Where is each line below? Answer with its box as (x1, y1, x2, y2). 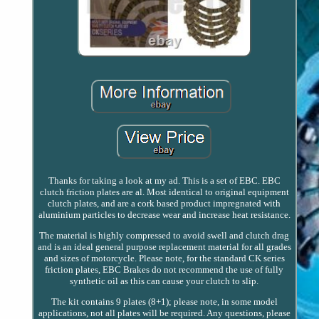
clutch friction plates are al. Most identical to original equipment (39, 187, 289, 198)
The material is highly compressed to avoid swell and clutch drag (39, 230, 290, 241)
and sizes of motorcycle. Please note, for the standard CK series (43, 253, 285, 264)
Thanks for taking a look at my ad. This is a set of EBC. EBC (48, 175, 281, 187)
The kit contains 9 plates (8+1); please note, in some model (51, 296, 278, 308)
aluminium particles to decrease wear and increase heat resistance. (38, 209, 291, 221)
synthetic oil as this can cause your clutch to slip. (70, 276, 259, 287)
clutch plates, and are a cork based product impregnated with (48, 198, 281, 209)
